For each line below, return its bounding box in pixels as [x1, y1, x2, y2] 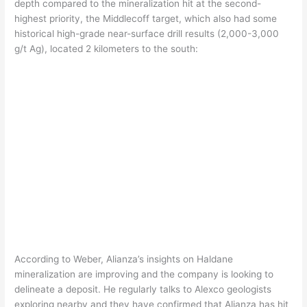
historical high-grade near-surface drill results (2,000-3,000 [14, 27, 280, 39]
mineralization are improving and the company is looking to [14, 269, 274, 280]
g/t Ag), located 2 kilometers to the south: [14, 42, 199, 54]
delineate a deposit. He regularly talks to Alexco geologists [14, 284, 272, 295]
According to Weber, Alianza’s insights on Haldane [14, 254, 234, 265]
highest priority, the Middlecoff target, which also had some [14, 12, 278, 24]
